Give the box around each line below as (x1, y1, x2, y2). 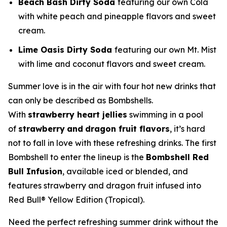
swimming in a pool (127, 109, 203, 120)
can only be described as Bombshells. (8, 95, 153, 106)
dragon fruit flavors (85, 124, 170, 134)
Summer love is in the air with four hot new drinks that (8, 81, 216, 92)
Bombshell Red (146, 152, 209, 163)
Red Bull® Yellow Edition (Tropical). (8, 195, 144, 205)
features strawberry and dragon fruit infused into (8, 180, 201, 191)
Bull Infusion (8, 166, 62, 177)
